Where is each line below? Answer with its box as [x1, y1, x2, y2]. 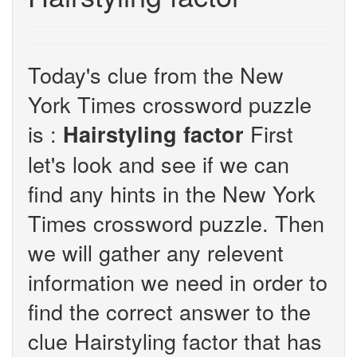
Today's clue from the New [28, 59, 284, 90]
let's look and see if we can [28, 148, 289, 179]
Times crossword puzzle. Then [28, 207, 324, 238]
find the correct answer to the [28, 296, 311, 327]
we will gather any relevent [28, 237, 284, 268]
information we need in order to [28, 266, 328, 297]
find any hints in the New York [28, 178, 316, 209]
